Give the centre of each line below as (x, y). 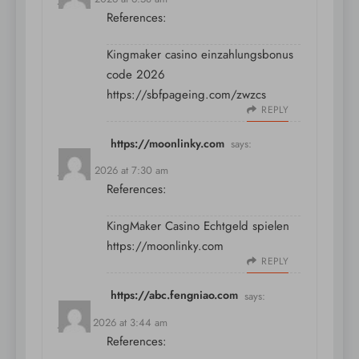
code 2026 (136, 75)
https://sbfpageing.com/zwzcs (186, 95)
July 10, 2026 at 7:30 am (113, 171)
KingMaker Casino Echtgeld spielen (198, 226)
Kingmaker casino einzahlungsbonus (200, 55)
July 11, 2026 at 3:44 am (113, 322)
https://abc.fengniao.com (174, 295)
